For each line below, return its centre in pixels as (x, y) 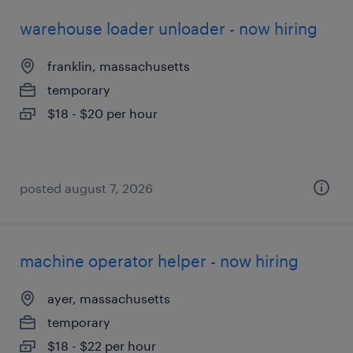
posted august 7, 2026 (86, 188)
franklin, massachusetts (119, 66)
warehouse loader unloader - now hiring (169, 28)
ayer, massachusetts (109, 298)
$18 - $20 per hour (102, 113)
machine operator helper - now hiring (159, 261)
